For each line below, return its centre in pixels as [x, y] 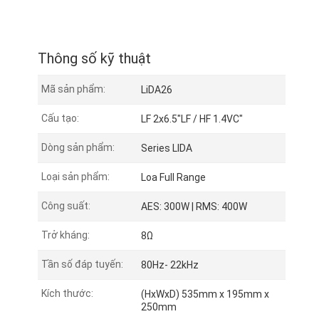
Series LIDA [166, 148]
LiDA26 [156, 90]
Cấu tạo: [60, 119]
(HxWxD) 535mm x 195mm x [205, 294]
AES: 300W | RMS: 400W [194, 207]
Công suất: [66, 206]
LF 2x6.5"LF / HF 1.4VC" [192, 119]
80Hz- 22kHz [169, 265]
